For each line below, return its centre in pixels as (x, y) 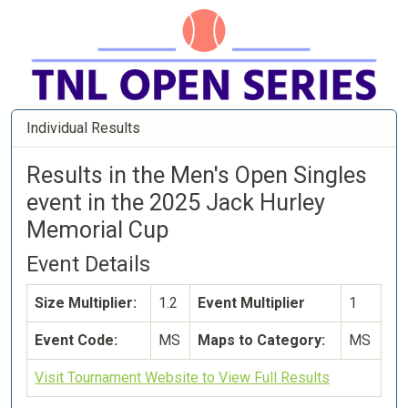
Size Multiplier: (86, 303)
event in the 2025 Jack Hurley (176, 203)
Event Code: (76, 340)
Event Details (88, 264)
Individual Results (83, 128)
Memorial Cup (97, 230)
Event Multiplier (251, 303)
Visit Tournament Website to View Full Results (182, 377)
